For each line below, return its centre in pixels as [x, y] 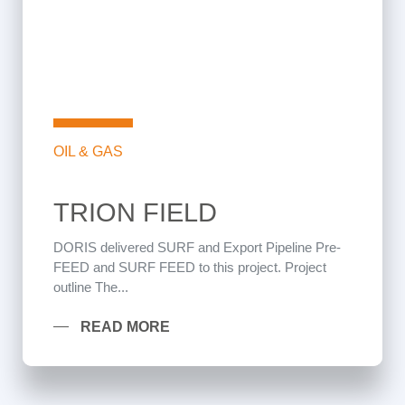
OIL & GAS [88, 151]
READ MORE [125, 327]
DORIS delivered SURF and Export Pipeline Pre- [197, 247]
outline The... [91, 287]
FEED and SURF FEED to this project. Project [190, 267]
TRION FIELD [135, 212]
